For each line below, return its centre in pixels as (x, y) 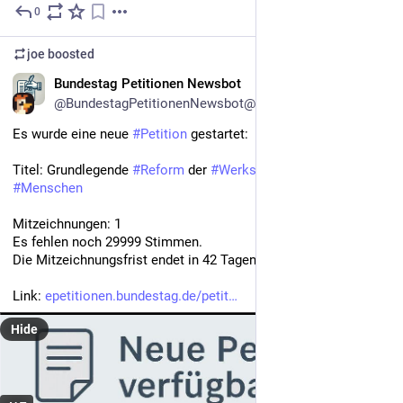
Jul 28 (373, 14)
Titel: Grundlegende (72, 170)
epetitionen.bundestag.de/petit (137, 296)
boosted (70, 54)
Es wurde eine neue (72, 134)
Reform (162, 170)
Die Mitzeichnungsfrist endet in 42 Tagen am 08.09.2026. (182, 260)
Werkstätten (255, 170)
